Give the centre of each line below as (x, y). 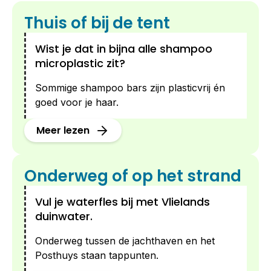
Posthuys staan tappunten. (97, 255)
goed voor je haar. (77, 102)
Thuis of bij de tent (97, 23)
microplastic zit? (80, 63)
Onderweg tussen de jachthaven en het (125, 240)
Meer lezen (64, 130)
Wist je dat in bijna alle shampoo (124, 48)
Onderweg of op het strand (133, 176)
